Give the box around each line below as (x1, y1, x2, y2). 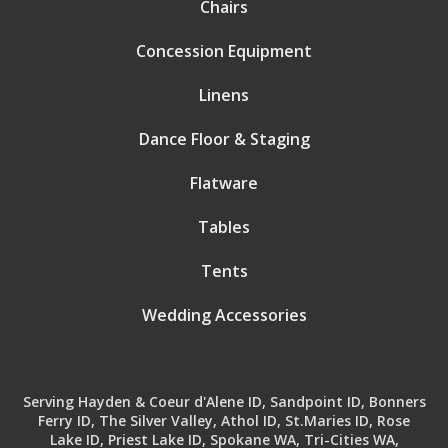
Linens (199, 84, 249, 106)
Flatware (190, 172, 258, 194)
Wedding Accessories (141, 304, 307, 326)
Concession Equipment (136, 40, 312, 62)
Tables (198, 216, 250, 238)
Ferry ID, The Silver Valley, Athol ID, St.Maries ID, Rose (38, 411, 410, 430)
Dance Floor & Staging (138, 128, 310, 150)
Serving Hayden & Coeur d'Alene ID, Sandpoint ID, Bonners (22, 392, 426, 411)
